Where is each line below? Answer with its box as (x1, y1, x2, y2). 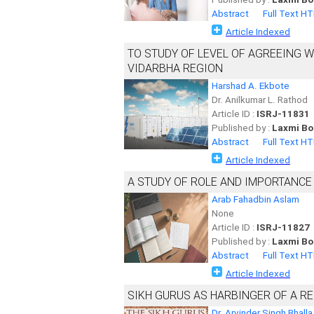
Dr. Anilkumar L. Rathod (212, 95, 308, 105)
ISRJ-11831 (257, 109, 310, 119)
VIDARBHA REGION (128, 62, 223, 75)
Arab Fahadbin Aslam (212, 194, 299, 205)
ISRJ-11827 (257, 222, 310, 233)
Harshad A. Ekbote (212, 81, 289, 91)
